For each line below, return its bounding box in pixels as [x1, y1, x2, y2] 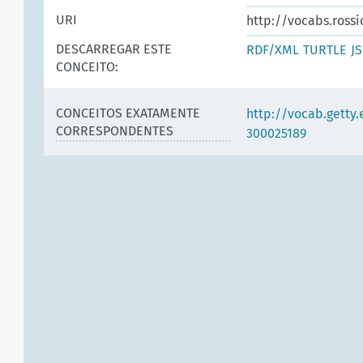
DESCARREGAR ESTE [56, 41, 172, 57]
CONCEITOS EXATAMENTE [56, 105, 200, 121]
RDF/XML [246, 42, 299, 58]
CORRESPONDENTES [56, 123, 173, 139]
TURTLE [303, 42, 347, 58]
